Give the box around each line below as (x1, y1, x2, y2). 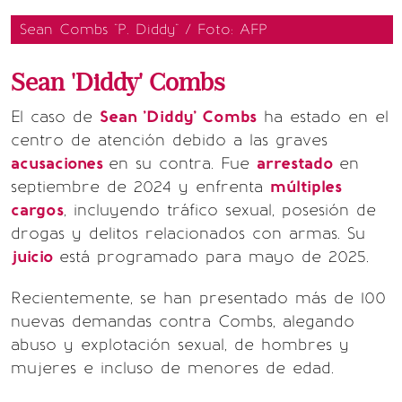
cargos (11, 200, 64, 221)
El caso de (11, 107, 100, 127)
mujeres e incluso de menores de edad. (11, 358, 334, 379)
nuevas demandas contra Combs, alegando (11, 311, 354, 332)
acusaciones (11, 153, 109, 174)
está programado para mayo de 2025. (59, 247, 369, 267)
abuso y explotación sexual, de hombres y (11, 335, 349, 355)
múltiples (270, 177, 342, 197)
